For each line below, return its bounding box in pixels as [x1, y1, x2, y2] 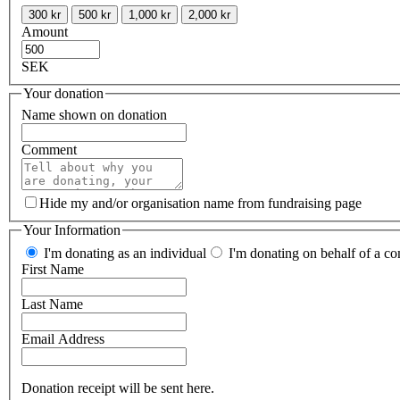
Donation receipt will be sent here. [21, 379, 214, 396]
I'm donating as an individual [40, 245, 206, 261]
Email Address [21, 330, 104, 346]
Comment [21, 142, 77, 158]
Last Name [21, 296, 83, 312]
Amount [21, 24, 68, 40]
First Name [21, 261, 84, 277]
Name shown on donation [21, 107, 167, 123]
